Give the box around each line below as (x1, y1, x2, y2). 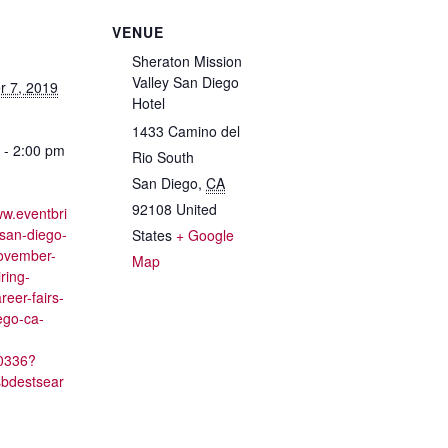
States (132, 225, 172, 245)
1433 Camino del (132, 121, 240, 141)
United (176, 199, 217, 219)
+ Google (176, 225, 234, 245)
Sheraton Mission (132, 51, 242, 71)
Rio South (132, 147, 194, 167)
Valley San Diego (132, 72, 239, 92)
